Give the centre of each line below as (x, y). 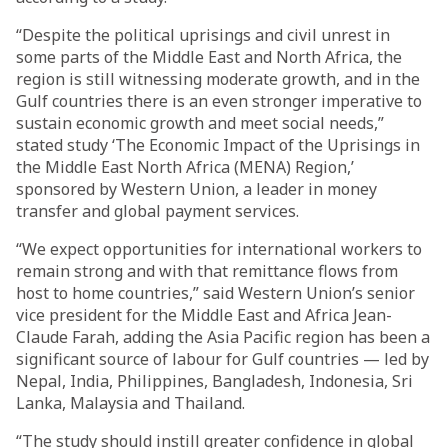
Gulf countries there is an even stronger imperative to (219, 101)
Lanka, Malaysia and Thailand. (130, 403)
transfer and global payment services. (157, 211)
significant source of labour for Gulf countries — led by (222, 359)
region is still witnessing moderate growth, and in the (218, 79)
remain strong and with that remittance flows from (207, 271)
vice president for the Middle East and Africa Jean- (204, 315)
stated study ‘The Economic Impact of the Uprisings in (218, 145)
